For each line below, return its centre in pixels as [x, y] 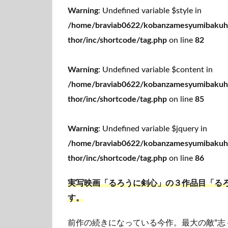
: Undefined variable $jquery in [153, 129]
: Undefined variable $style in [150, 10]
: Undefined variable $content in [155, 69]
